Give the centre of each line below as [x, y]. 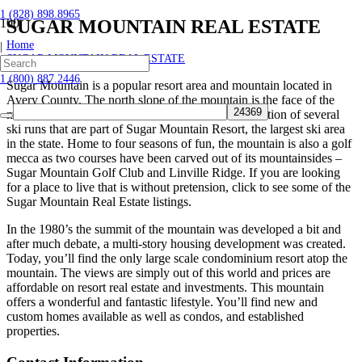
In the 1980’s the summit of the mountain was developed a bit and [174, 229]
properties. [33, 330]
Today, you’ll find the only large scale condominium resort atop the [177, 258]
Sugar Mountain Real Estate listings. [99, 201]
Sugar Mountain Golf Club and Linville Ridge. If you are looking [173, 172]
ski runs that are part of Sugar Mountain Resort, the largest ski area [176, 128]
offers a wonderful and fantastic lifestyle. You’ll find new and [162, 301]
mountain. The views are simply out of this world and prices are [168, 272]
